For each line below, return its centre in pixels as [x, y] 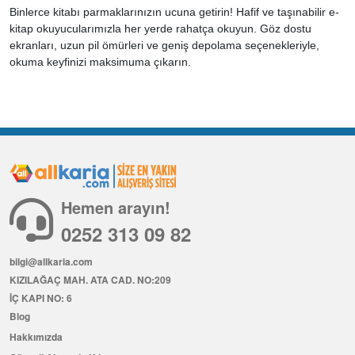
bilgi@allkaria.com [51, 262]
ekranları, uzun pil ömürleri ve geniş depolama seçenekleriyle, [164, 45]
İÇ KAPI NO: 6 [41, 298]
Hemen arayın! [116, 208]
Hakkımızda [36, 337]
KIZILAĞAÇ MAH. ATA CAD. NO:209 [90, 280]
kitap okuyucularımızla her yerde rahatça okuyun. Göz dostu [160, 28]
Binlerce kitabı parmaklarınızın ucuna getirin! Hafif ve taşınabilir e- [174, 11]
